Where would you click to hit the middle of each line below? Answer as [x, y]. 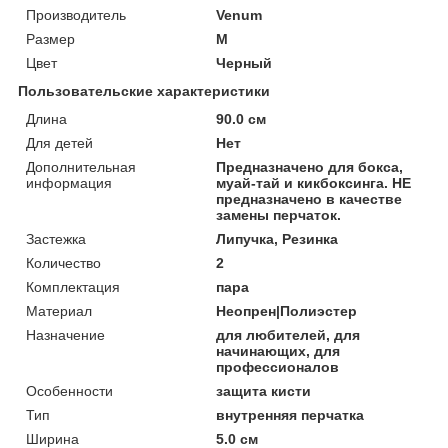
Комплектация [73, 286]
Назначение [65, 334]
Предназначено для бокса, [310, 166]
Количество [63, 262]
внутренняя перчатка [290, 414]
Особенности [69, 390]
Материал [59, 310]
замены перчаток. [279, 214]
